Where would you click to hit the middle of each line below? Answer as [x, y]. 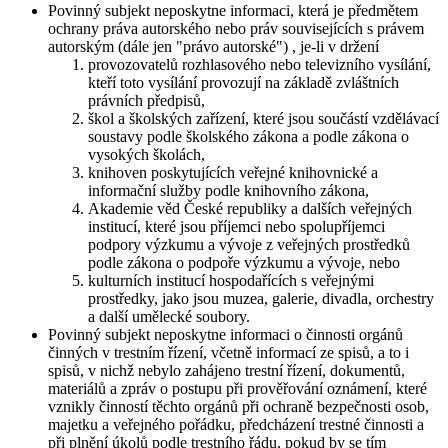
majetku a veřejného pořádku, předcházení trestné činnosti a [236, 424]
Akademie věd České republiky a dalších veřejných [250, 208]
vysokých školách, [146, 154]
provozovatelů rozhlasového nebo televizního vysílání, [259, 64]
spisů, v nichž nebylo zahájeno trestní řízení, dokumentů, [226, 370]
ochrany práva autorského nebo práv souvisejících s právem [236, 28]
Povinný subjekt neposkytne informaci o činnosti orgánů [225, 334]
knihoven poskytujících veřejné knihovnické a [233, 172]
